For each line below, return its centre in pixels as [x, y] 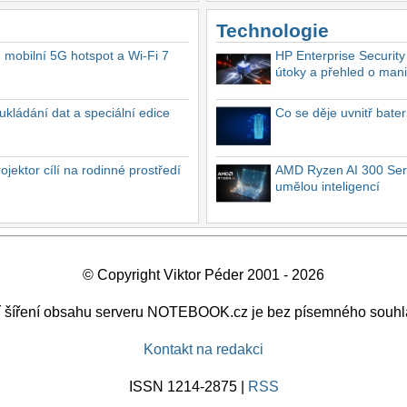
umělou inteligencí [328, 186]
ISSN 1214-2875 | [188, 386]
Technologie [273, 30]
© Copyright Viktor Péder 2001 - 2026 [203, 274]
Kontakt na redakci [203, 349]
